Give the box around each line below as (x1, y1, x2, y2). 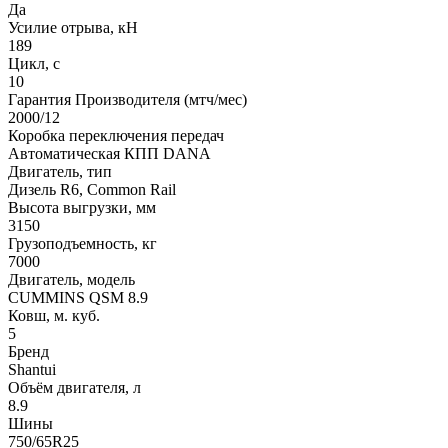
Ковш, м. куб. (8, 307, 100, 325)
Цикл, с (8, 55, 60, 73)
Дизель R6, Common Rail (8, 181, 176, 199)
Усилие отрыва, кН (8, 19, 138, 37)
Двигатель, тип (8, 163, 112, 181)
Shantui (8, 361, 56, 379)
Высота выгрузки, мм (8, 199, 156, 217)
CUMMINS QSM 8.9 (8, 289, 148, 307)
